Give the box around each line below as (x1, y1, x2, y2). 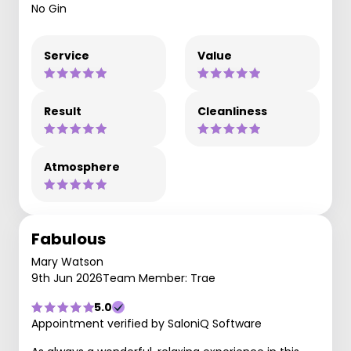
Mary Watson (31, 254, 103, 270)
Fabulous (31, 228, 106, 250)
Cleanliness (197, 103, 267, 119)
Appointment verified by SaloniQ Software (31, 316, 262, 331)
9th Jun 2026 (31, 270, 103, 286)
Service (44, 48, 89, 63)
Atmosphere (44, 159, 120, 175)
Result (44, 103, 81, 119)
